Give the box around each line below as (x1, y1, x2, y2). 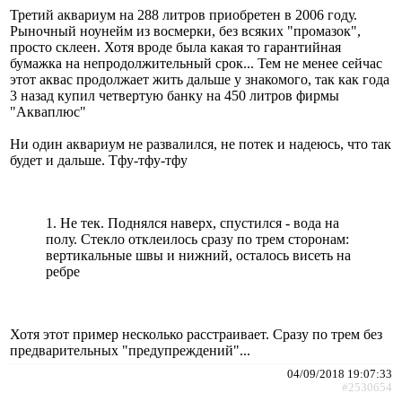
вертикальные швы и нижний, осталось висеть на (46, 247, 351, 263)
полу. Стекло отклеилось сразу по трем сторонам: (46, 231, 349, 247)
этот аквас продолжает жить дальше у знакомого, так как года (10, 71, 389, 87)
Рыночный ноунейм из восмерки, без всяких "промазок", (10, 22, 361, 39)
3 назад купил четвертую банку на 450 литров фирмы (10, 87, 339, 103)
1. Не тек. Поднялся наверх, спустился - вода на (46, 214, 339, 231)
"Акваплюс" (10, 103, 86, 119)
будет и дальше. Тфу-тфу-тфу (10, 152, 188, 168)
